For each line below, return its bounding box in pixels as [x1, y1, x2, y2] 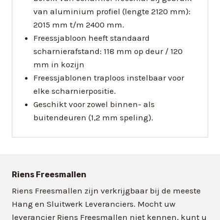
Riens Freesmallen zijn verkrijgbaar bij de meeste [12, 185, 201, 195]
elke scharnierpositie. [33, 86, 116, 96]
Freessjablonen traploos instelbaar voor [33, 73, 184, 83]
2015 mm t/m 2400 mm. [33, 20, 124, 30]
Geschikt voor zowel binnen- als [33, 99, 155, 110]
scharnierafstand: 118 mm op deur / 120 [33, 46, 183, 56]
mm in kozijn [33, 59, 84, 70]
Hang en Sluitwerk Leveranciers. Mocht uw [12, 198, 175, 209]
